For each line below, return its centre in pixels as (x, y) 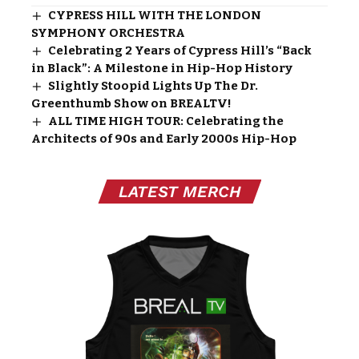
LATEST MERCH (179, 191)
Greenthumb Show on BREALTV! (131, 103)
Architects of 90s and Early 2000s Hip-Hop (164, 138)
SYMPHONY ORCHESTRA (108, 32)
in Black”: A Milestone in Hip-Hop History (162, 68)
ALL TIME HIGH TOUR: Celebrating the (166, 121)
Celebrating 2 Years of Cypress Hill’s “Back (180, 50)
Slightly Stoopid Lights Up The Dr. (153, 85)
